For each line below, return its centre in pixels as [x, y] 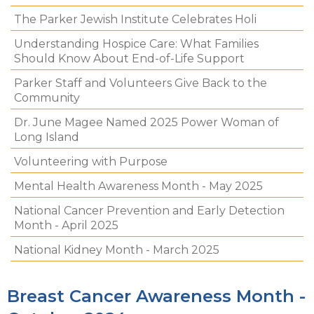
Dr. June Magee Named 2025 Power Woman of [146, 122]
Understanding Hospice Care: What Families [136, 44]
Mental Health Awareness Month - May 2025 [138, 186]
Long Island [47, 137]
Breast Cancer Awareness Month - [156, 296]
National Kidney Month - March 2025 [117, 250]
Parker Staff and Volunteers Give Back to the [141, 83]
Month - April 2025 [66, 225]
